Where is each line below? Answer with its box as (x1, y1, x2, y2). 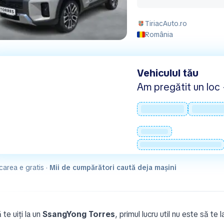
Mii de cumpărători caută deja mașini (49, 163, 176, 172)
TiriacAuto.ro (145, 19, 187, 28)
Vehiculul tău (137, 66, 198, 79)
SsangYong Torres (42, 209, 115, 219)
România (145, 30, 173, 39)
